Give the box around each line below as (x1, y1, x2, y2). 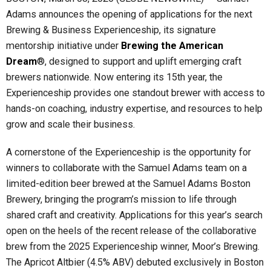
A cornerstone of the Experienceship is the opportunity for (6, 146, 251, 158)
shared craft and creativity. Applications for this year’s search (6, 209, 263, 221)
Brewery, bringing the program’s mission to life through (6, 194, 237, 206)
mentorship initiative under (6, 40, 121, 52)
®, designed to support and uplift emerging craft (37, 56, 241, 68)
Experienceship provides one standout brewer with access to (6, 87, 265, 99)
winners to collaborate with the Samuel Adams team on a (6, 162, 247, 174)
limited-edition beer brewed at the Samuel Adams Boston (6, 178, 250, 190)
